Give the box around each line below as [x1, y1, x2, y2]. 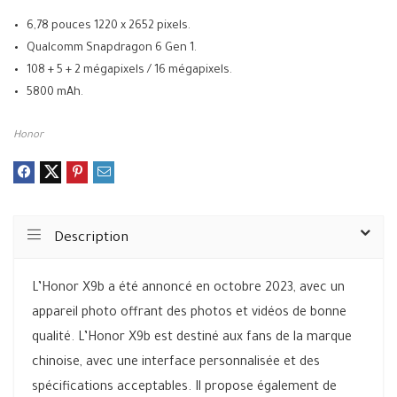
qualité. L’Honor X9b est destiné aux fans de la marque [32, 331, 352, 346]
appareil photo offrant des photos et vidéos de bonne [32, 307, 346, 321]
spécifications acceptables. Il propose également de [32, 381, 337, 395]
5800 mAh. [27, 87, 83, 99]
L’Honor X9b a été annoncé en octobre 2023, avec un [32, 282, 345, 296]
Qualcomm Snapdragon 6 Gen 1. [27, 43, 197, 55]
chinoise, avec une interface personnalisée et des [32, 356, 320, 370]
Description [54, 231, 128, 246]
